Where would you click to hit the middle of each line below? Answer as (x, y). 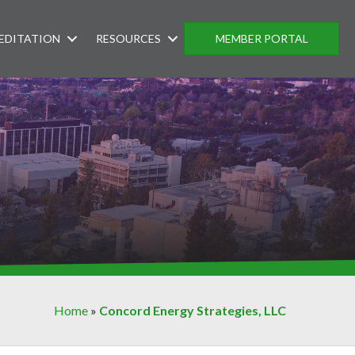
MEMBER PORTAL (261, 38)
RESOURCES (129, 38)
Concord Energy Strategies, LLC (193, 310)
